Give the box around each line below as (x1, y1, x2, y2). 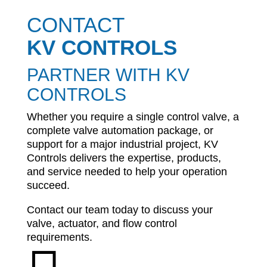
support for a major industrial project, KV (26, 138, 218, 151)
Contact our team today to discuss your (26, 204, 213, 216)
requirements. (26, 231, 92, 244)
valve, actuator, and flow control (26, 218, 177, 230)
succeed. (26, 179, 70, 192)
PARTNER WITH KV (26, 65, 190, 85)
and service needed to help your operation (26, 166, 227, 178)
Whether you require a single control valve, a (26, 111, 239, 123)
